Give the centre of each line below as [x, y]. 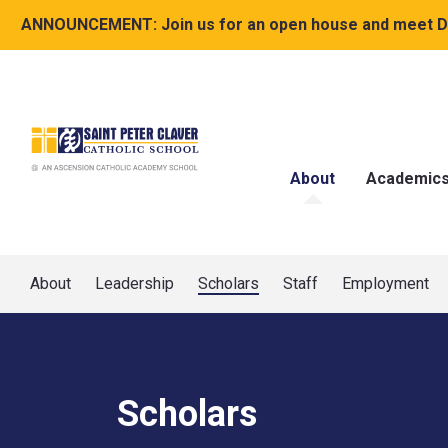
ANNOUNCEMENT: [89, 24]
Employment [385, 283]
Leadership [134, 283]
